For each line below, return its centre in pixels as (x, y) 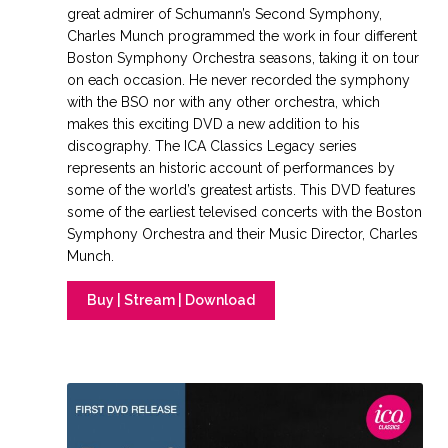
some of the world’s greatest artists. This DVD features (242, 189)
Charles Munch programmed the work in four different (242, 35)
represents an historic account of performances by (231, 167)
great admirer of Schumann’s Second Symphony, (225, 13)
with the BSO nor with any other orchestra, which (224, 101)
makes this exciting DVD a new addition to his (214, 123)
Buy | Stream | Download (171, 300)
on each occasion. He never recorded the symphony (239, 79)
